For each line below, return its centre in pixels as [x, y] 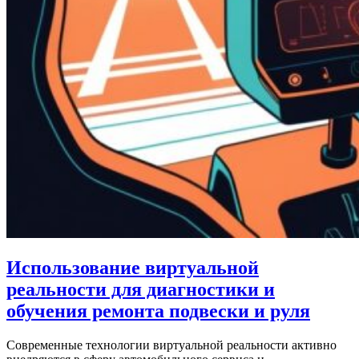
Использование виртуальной [133, 267]
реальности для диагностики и [141, 289]
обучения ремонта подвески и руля [158, 311]
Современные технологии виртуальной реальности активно [171, 345]
